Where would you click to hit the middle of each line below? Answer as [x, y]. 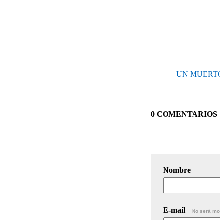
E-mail [175, 210]
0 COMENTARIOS [184, 114]
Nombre [177, 170]
